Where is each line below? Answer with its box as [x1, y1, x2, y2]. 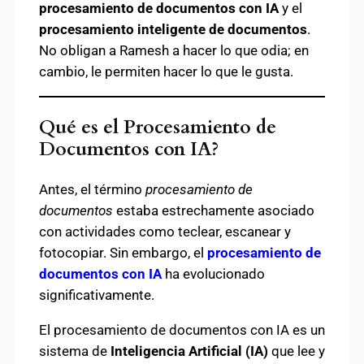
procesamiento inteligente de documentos [39, 21, 307, 38]
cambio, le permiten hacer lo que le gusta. [39, 63, 293, 80]
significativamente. [39, 287, 154, 304]
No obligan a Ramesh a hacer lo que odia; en [39, 42, 309, 59]
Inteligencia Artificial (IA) [110, 343, 268, 360]
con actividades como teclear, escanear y [39, 223, 291, 240]
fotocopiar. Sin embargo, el [39, 245, 207, 262]
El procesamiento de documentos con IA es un [39, 322, 325, 339]
